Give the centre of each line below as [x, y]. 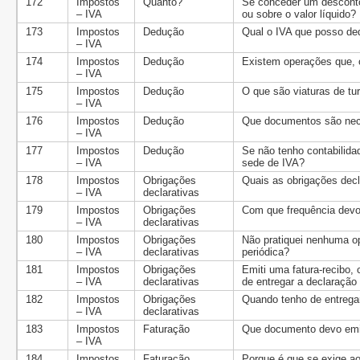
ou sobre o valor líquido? [299, 14]
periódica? [266, 252]
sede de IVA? [273, 163]
